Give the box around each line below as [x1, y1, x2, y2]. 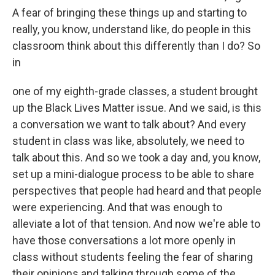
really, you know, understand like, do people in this [12, 23, 251, 36]
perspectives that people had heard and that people [12, 184, 261, 197]
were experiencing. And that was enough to [12, 201, 222, 214]
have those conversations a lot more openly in [12, 234, 236, 247]
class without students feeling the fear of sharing [12, 250, 253, 263]
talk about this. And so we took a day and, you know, [12, 151, 260, 164]
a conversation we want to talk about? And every [12, 118, 246, 131]
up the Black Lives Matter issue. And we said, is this [12, 101, 261, 114]
